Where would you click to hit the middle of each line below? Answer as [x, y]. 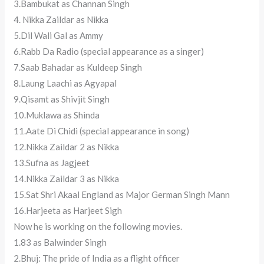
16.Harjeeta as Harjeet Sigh [68, 211]
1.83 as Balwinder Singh [60, 242]
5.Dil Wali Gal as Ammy [59, 36]
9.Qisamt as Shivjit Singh [62, 99]
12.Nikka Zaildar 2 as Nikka [67, 147]
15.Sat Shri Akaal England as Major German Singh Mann [122, 195]
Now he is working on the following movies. [98, 227]
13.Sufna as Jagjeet [52, 163]
